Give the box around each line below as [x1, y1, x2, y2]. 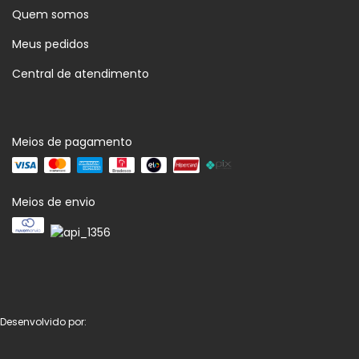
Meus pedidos [12, 36, 89, 53]
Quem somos [12, 6, 89, 23]
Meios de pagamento [12, 134, 132, 151]
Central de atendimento [12, 66, 149, 83]
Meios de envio [12, 194, 95, 211]
